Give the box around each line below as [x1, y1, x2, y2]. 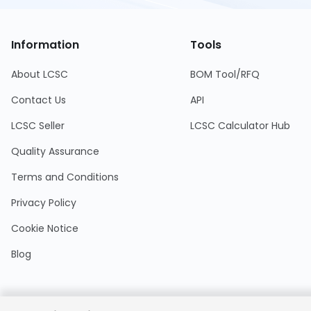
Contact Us [11, 93, 66, 107]
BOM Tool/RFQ [190, 67, 260, 81]
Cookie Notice [11, 221, 78, 235]
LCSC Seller [11, 119, 65, 133]
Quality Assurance [11, 144, 99, 158]
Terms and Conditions [11, 170, 119, 184]
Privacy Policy [11, 196, 76, 210]
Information [11, 37, 79, 53]
